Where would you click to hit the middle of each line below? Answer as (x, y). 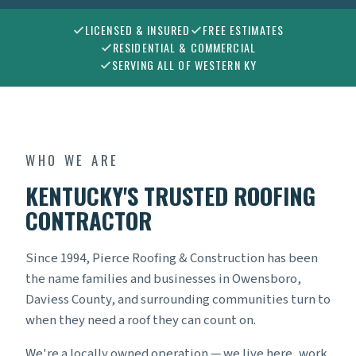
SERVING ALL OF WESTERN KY (184, 65)
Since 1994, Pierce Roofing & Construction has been (172, 259)
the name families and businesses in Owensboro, (163, 279)
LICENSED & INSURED (137, 30)
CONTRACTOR (89, 221)
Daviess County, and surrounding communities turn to (178, 300)
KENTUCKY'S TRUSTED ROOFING (170, 196)
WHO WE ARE (72, 161)
